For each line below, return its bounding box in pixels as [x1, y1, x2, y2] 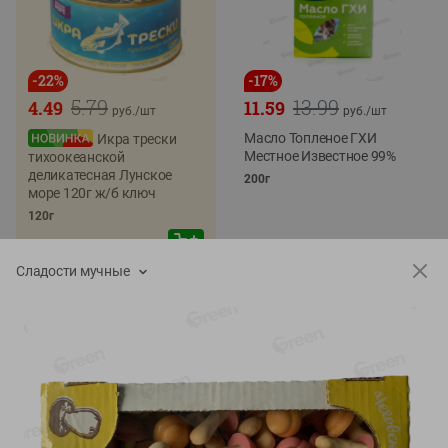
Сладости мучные [16, 263, 130, 279]
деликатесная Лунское [28, 167, 173, 183]
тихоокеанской [28, 149, 125, 165]
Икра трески [97, 131, 177, 147]
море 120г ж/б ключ [28, 185, 156, 201]
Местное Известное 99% [244, 148, 396, 164]
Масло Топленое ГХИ [244, 130, 377, 146]
